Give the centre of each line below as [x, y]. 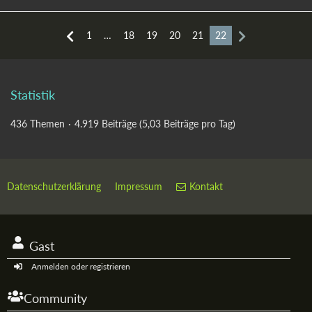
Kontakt [206, 186]
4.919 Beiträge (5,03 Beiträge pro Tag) [155, 124]
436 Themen [38, 124]
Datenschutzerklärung [54, 186]
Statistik [33, 95]
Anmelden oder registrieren [81, 266]
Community [55, 298]
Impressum [139, 186]
